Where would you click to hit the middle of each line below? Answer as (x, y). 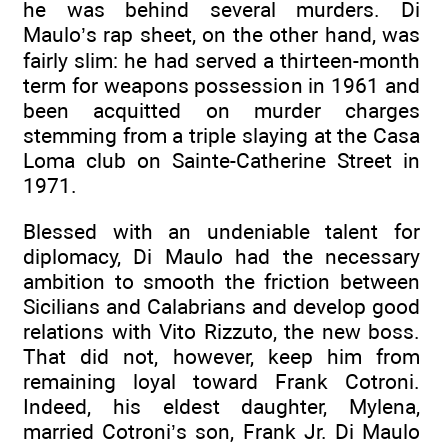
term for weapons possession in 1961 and (221, 85)
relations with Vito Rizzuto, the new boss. (221, 331)
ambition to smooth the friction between (221, 281)
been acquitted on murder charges (221, 110)
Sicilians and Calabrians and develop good (221, 306)
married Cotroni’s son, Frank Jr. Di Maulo (221, 431)
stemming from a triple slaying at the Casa (221, 135)
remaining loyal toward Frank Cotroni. (221, 381)
